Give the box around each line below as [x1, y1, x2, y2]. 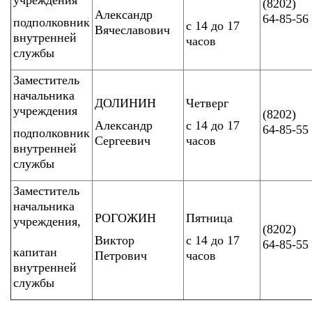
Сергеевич [95, 134, 150, 148]
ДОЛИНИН [95, 96, 156, 110]
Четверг [186, 96, 228, 110]
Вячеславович [95, 23, 170, 37]
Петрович [95, 249, 147, 263]
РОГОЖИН [95, 211, 156, 225]
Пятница [186, 211, 233, 225]
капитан [13, 245, 57, 259]
